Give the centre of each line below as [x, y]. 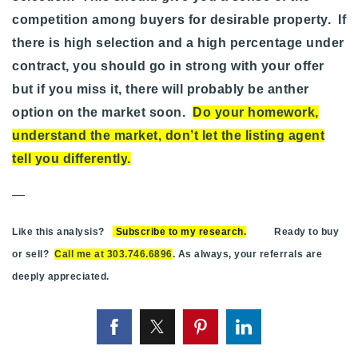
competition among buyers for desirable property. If [179, 20]
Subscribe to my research [179, 232]
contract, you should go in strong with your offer [168, 66]
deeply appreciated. [64, 277]
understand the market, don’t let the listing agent [168, 136]
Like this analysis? [62, 232]
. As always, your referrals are [247, 255]
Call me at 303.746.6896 [113, 255]
